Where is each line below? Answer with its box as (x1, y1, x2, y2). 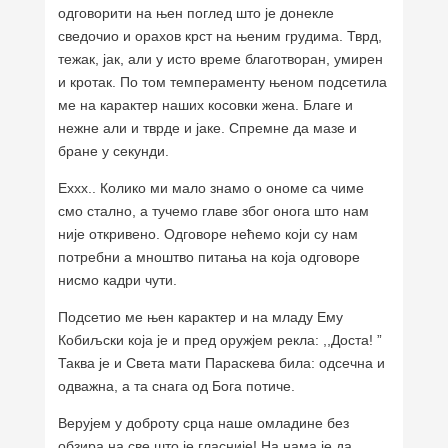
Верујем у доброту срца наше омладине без (58, 414, 350, 431)
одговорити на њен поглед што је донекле (58, 4, 335, 21)
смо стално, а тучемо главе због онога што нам (58, 202, 370, 219)
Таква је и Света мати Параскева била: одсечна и (58, 354, 386, 371)
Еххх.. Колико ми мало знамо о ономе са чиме (58, 179, 365, 196)
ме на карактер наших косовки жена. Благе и (58, 96, 354, 113)
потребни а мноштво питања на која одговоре (58, 248, 361, 265)
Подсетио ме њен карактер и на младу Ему (58, 308, 344, 325)
